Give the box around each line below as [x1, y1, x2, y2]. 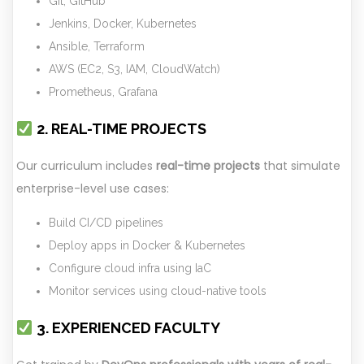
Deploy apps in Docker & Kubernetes [49, 239, 245, 253]
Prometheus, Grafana [49, 85, 158, 99]
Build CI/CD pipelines [49, 216, 163, 230]
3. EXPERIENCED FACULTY [32, 319, 220, 337]
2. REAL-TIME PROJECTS [32, 120, 206, 138]
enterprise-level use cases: [16, 180, 169, 197]
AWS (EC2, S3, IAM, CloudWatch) [49, 63, 220, 76]
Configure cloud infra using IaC [49, 262, 211, 275]
